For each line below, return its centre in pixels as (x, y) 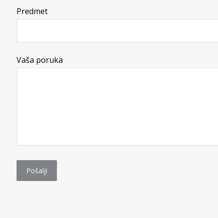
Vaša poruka (39, 60)
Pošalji (36, 171)
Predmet (32, 11)
